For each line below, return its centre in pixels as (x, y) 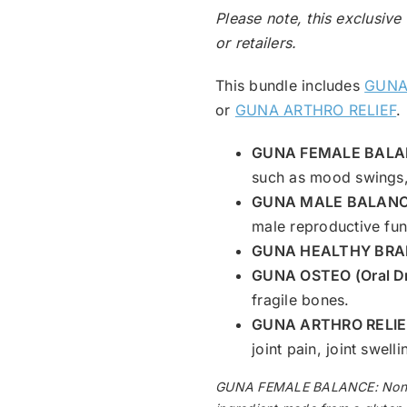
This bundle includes (290, 85)
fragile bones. (301, 299)
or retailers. (256, 42)
